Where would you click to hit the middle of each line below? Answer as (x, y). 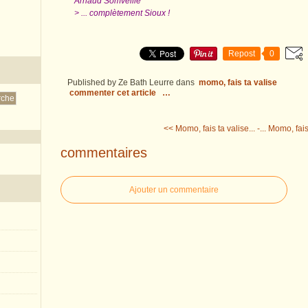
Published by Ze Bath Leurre (121, 82)
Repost (242, 54)
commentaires (104, 152)
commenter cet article (114, 93)
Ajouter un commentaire (174, 189)
